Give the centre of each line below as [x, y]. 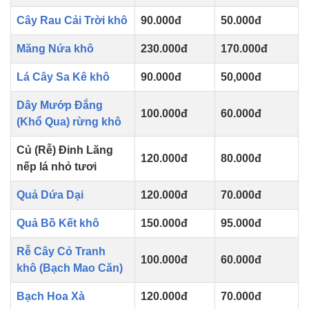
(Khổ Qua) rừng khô [69, 122]
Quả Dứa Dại [50, 195]
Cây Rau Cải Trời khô [72, 21]
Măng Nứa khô [55, 49]
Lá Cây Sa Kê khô [63, 77]
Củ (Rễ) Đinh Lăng [65, 150]
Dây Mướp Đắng [60, 106]
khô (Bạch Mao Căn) [70, 268]
